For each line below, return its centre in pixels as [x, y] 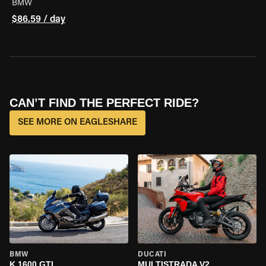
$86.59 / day [39, 20]
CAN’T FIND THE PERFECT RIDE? [104, 103]
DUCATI [152, 255]
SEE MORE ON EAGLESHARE [77, 123]
